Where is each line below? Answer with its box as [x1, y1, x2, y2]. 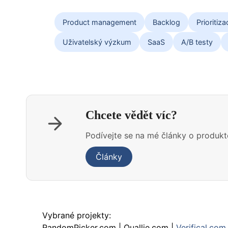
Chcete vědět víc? [85, 108, 177, 122]
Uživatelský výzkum [63, 38, 131, 46]
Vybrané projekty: [42, 210, 111, 220]
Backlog [153, 18, 180, 26]
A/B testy [181, 38, 213, 46]
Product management [63, 18, 136, 26]
